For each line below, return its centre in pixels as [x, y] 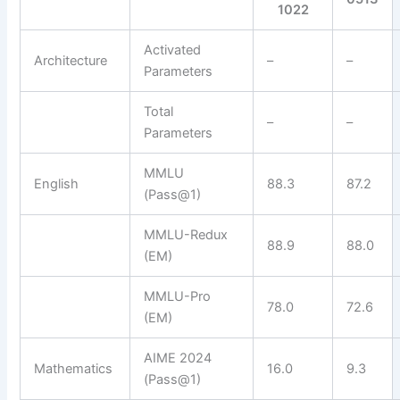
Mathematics [74, 369]
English [57, 184]
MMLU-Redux [186, 235]
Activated [173, 50]
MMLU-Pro [178, 297]
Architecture [71, 61]
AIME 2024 [178, 358]
